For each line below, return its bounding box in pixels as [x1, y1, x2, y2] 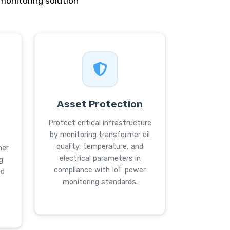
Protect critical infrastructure [48, 119, 151, 127]
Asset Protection [57, 98, 143, 110]
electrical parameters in [59, 154, 141, 163]
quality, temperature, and [56, 142, 143, 151]
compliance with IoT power [54, 166, 146, 175]
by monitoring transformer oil [50, 130, 150, 139]
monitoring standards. [62, 178, 138, 186]
